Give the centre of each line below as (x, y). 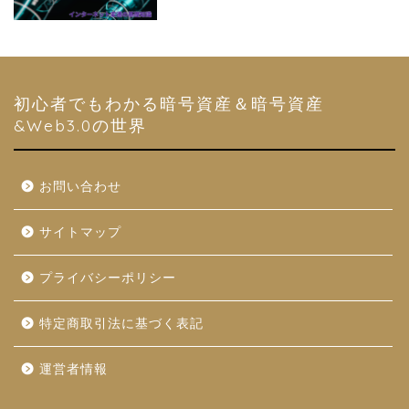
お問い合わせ (80, 186)
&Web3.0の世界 (80, 125)
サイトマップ (80, 232)
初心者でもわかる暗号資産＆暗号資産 (169, 103)
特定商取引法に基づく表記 (121, 323)
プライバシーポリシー (108, 278)
